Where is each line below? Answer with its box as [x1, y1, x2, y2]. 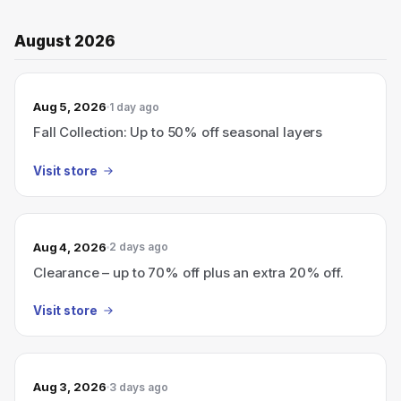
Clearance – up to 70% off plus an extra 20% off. [33, 263, 344, 281]
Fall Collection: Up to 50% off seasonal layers [33, 124, 323, 141]
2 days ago [108, 240, 168, 253]
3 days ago [108, 380, 168, 394]
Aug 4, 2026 [33, 239, 107, 254]
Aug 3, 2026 [33, 380, 107, 394]
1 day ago [108, 99, 159, 114]
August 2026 [14, 32, 115, 50]
